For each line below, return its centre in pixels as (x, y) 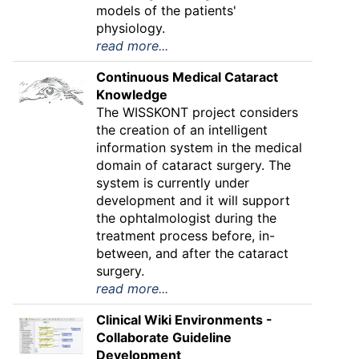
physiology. (131, 28)
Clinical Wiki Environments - (184, 320)
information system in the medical (199, 147)
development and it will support (193, 200)
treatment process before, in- (186, 236)
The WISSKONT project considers (197, 112)
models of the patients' (166, 10)
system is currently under (173, 183)
